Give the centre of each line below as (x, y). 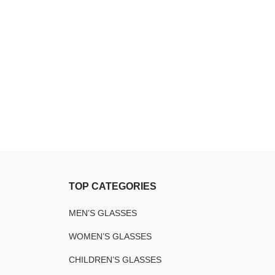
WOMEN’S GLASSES (110, 236)
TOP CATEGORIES (113, 186)
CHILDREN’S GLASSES (115, 260)
